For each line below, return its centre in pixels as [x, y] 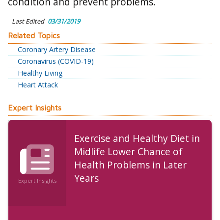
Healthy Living [40, 73]
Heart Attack [38, 85]
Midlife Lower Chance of [128, 152]
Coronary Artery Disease [57, 50]
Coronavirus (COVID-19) [56, 61]
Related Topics [34, 36]
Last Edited [28, 21]
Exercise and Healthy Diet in [137, 138]
